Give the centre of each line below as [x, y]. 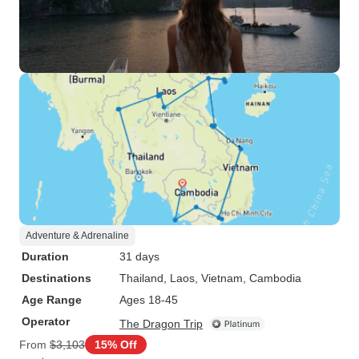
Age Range [52, 300]
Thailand [141, 278]
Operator [46, 321]
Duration [45, 256]
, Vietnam [219, 278]
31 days [139, 256]
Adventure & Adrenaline [77, 236]
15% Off [116, 344]
